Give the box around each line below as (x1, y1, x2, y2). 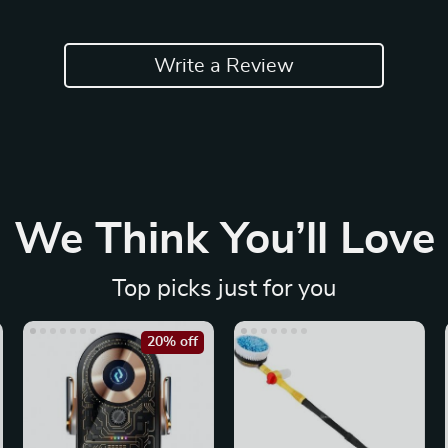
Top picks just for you (112, 277, 336, 301)
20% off (146, 335, 198, 349)
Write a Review (154, 55, 294, 76)
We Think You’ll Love (13, 218, 435, 262)
